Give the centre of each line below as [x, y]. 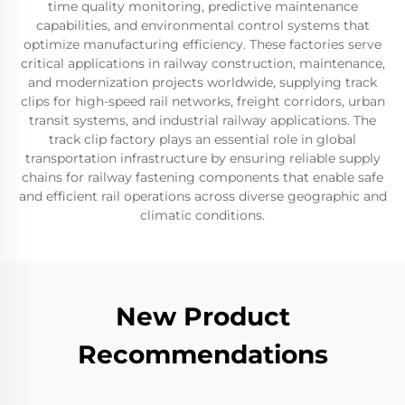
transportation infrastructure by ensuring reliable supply [202, 158]
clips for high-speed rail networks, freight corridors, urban [202, 101]
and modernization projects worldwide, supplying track [202, 82]
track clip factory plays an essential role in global [202, 139]
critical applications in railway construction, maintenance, [202, 63]
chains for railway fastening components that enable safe [202, 177]
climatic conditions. [202, 215]
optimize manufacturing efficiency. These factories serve [202, 44]
